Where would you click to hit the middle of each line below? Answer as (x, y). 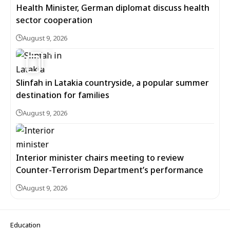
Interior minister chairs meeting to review (100, 158)
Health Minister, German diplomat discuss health (113, 8)
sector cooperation (54, 20)
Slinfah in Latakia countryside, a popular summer (112, 83)
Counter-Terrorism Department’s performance (110, 170)
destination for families (63, 95)
